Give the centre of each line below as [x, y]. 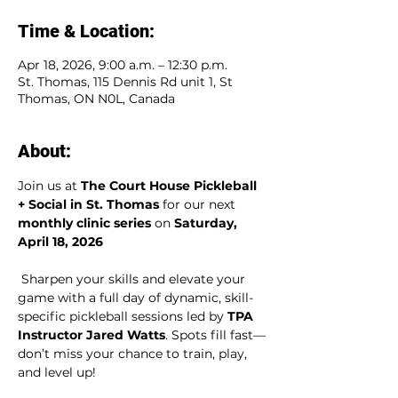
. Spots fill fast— [215, 335]
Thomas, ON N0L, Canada [96, 99]
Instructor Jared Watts [92, 335]
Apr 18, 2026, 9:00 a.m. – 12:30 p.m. [123, 65]
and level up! [57, 373]
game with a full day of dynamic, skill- [135, 298]
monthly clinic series [84, 223]
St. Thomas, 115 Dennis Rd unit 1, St [125, 82]
